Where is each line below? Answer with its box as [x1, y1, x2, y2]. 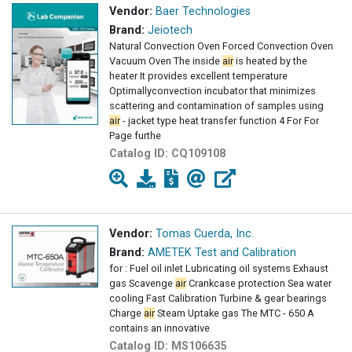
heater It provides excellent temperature [109, 70, 288, 82]
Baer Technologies [156, 5, 251, 19]
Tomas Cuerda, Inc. [156, 227, 254, 241]
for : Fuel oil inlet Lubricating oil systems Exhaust [109, 262, 328, 275]
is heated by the [233, 55, 307, 68]
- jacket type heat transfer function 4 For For [120, 115, 319, 127]
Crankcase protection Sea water [186, 277, 332, 290]
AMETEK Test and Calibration [148, 246, 296, 260]
